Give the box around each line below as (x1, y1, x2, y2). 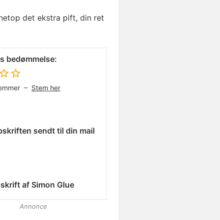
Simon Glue (31, 179, 74, 190)
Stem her (31, 83, 60, 92)
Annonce (20, 202, 47, 210)
